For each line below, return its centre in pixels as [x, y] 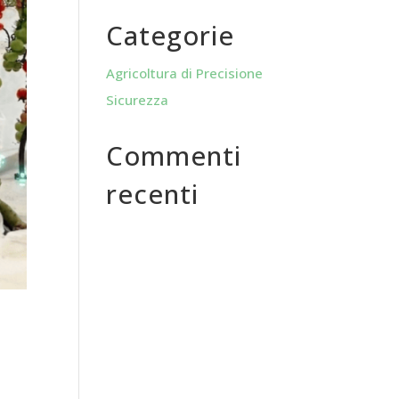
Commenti [174, 155]
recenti [153, 193]
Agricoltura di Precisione [185, 73]
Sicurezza [138, 99]
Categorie [171, 35]
